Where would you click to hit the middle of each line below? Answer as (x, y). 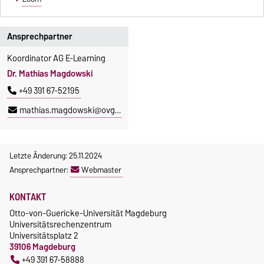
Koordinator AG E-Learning (56, 58)
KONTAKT (28, 197)
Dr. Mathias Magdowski (50, 74)
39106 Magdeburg (42, 247)
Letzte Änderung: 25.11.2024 (56, 156)
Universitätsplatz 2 (44, 236)
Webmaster (101, 170)
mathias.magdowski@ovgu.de (67, 110)
